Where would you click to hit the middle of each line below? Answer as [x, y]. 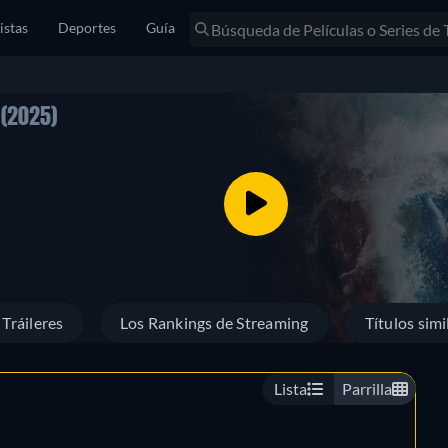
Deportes [87, 27]
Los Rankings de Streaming [214, 322]
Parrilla [367, 388]
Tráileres [33, 322]
